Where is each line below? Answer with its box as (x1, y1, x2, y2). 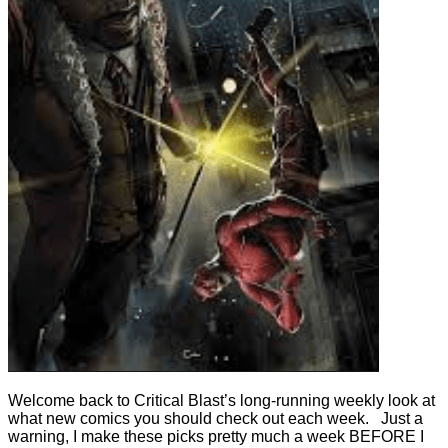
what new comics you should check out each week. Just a (8, 409, 423, 427)
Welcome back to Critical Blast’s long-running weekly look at (8, 391, 435, 409)
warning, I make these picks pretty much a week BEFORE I (8, 427, 424, 445)
